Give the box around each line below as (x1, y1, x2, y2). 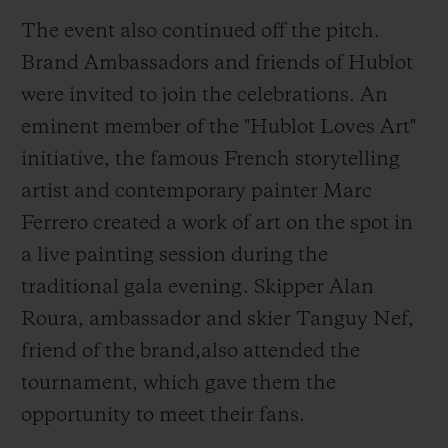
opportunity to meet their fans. (21, 406, 305, 427)
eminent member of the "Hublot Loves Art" (21, 118, 416, 139)
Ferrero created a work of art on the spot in (21, 214, 413, 235)
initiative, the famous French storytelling (21, 150, 400, 171)
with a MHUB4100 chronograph (21, 2, 322, 23)
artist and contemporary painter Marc (21, 182, 372, 203)
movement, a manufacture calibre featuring (21, 34, 425, 55)
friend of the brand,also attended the (21, 342, 360, 363)
